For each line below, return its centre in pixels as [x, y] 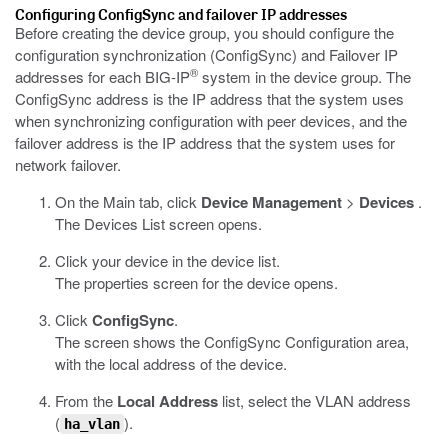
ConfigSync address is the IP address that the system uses [209, 98]
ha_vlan [92, 424]
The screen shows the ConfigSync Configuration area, [232, 341]
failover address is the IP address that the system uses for [205, 142]
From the [86, 400]
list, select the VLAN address [314, 400]
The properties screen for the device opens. [196, 282]
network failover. [68, 164]
